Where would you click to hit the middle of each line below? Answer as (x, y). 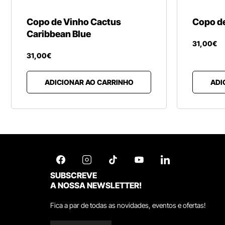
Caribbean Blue (59, 34)
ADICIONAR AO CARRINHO (89, 82)
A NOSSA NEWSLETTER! (96, 185)
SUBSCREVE (74, 175)
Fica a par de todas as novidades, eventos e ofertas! (128, 205)
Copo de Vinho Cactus (74, 22)
